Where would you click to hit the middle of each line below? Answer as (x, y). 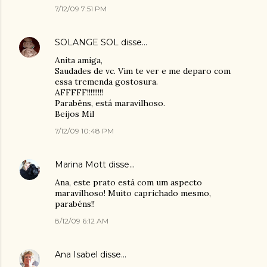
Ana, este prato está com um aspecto (128, 182)
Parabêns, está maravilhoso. (110, 103)
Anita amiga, (79, 60)
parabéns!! (75, 204)
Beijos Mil (74, 114)
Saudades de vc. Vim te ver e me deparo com (143, 71)
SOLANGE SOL (87, 42)
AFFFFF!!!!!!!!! (79, 92)
